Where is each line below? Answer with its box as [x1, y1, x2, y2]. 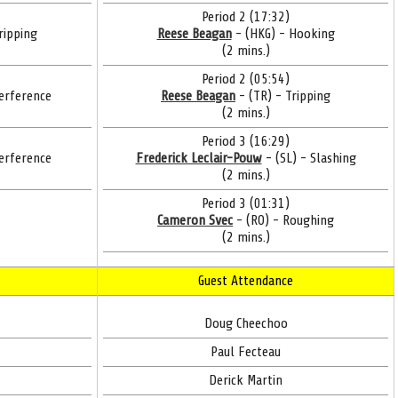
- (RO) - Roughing [233, 212, 334, 228]
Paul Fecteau [211, 344, 281, 360]
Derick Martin [209, 372, 283, 388]
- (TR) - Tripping [235, 88, 330, 104]
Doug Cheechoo [203, 315, 288, 331]
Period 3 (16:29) [202, 133, 290, 149]
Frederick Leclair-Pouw [135, 150, 262, 166]
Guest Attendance [198, 273, 293, 289]
